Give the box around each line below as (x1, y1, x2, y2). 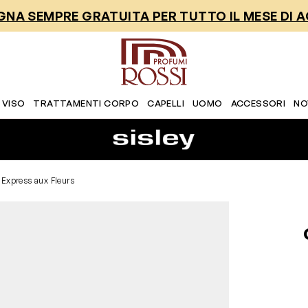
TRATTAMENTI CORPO (33, 98, 140, 109)
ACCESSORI (230, 98, 286, 109)
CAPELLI (147, 98, 184, 109)
